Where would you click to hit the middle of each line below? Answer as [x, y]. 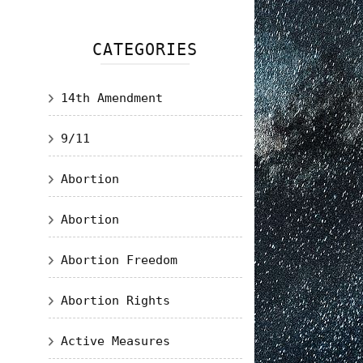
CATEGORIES [145, 49]
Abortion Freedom [119, 260]
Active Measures [115, 341]
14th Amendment [111, 98]
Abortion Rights [115, 301]
